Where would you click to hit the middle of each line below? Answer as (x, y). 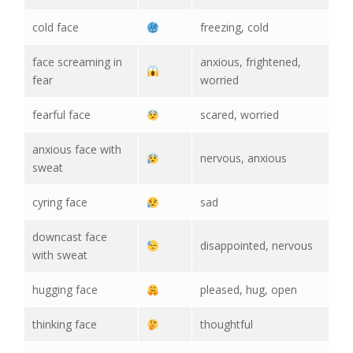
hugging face (65, 290)
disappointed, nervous (256, 246)
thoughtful (227, 325)
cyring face (60, 203)
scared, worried (240, 115)
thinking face (65, 325)
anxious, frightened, (251, 62)
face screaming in (77, 62)
